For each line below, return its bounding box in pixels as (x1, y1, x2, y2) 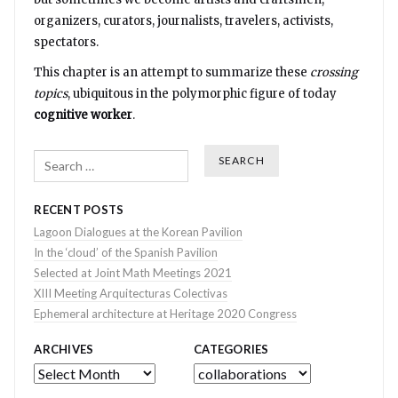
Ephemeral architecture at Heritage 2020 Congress (34, 306, 298, 321)
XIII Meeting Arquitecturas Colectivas (34, 285, 228, 300)
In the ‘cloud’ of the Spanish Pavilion (34, 244, 219, 259)
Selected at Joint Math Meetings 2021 (34, 265, 233, 280)
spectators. (34, 35, 99, 51)
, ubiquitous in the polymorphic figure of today (68, 86, 338, 102)
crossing (310, 65, 359, 81)
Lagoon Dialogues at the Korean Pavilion (34, 224, 243, 239)
